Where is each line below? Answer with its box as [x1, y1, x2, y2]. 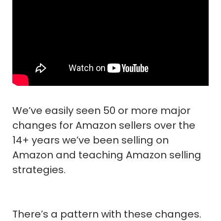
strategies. [12, 162, 66, 177]
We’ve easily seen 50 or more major [12, 103, 190, 117]
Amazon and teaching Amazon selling [12, 147, 201, 162]
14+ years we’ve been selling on [12, 133, 169, 147]
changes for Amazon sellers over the [12, 118, 195, 132]
